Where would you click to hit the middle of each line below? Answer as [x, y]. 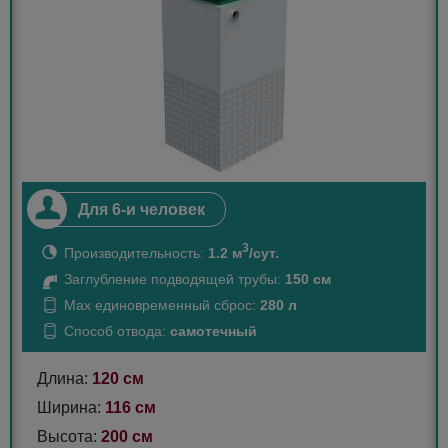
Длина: [64, 378]
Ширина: [71, 407]
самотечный [213, 330]
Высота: [69, 436]
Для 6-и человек [141, 209]
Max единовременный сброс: [162, 304]
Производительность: [136, 252]
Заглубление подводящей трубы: [174, 278]
